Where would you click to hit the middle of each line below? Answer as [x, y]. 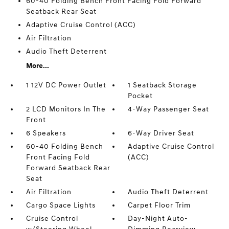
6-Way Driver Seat [161, 133]
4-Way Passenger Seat [169, 109]
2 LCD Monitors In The [66, 109]
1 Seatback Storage [163, 85]
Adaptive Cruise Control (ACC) [81, 25]
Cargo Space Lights [61, 205]
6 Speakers [46, 133]
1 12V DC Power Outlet [66, 85]
